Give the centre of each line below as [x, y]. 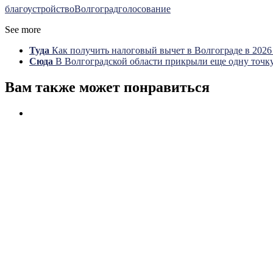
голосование [144, 9]
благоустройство [40, 9]
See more [23, 29]
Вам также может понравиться [107, 87]
